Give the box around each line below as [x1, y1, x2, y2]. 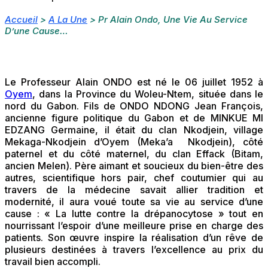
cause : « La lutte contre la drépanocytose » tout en [5, 208, 263, 220]
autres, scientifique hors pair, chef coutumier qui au [5, 172, 263, 184]
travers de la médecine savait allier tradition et [5, 184, 263, 196]
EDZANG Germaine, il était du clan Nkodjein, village [5, 124, 263, 136]
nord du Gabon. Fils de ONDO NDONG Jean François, [5, 100, 263, 112]
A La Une [48, 14, 87, 26]
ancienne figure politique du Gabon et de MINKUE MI [5, 112, 263, 124]
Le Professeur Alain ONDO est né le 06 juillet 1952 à [5, 76, 263, 89]
